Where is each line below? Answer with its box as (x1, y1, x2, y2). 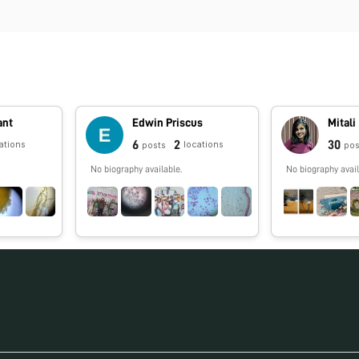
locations (183, 139, 224, 150)
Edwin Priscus (131, 116, 203, 128)
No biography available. (90, 164, 182, 175)
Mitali (327, 116, 356, 128)
